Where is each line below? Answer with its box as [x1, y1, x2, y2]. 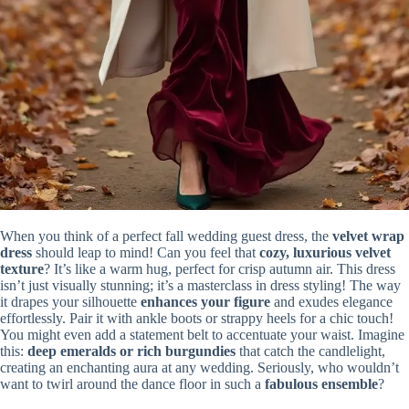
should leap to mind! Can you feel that [32, 244, 259, 260]
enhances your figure [141, 293, 270, 309]
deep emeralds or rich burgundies [27, 342, 236, 359]
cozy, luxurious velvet [259, 244, 391, 260]
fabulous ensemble [265, 375, 378, 392]
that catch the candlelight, [236, 342, 385, 359]
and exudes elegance [270, 293, 393, 309]
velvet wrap [332, 227, 404, 244]
